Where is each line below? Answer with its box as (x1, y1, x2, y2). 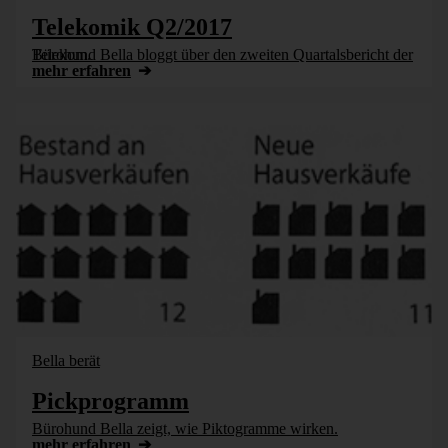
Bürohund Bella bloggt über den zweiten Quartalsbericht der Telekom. (32, 46, 91, 63)
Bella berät (32, 352, 100, 369)
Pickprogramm (32, 388, 189, 414)
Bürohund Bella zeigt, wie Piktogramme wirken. (32, 420, 338, 437)
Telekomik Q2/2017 (32, 14, 232, 40)
